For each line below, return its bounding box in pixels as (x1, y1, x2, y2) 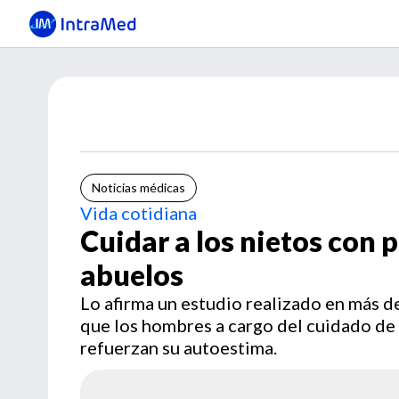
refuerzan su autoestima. (80, 337, 277, 358)
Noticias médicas (92, 180, 185, 195)
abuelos (80, 257, 183, 292)
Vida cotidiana (80, 202, 197, 224)
